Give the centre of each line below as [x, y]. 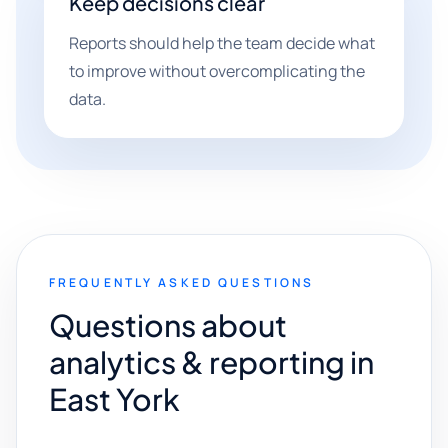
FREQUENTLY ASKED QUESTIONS [182, 282]
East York [114, 399]
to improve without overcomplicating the [217, 71]
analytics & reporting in [211, 362]
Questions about [168, 325]
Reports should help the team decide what [222, 43]
